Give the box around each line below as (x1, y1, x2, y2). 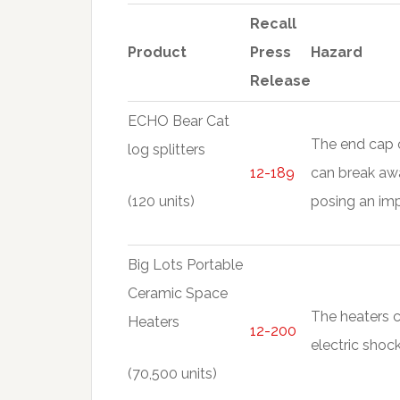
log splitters (128, 141, 205, 158)
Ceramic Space (128, 285, 228, 302)
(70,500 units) (128, 365, 217, 382)
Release (250, 72, 311, 89)
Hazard (311, 44, 362, 61)
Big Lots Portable (128, 256, 243, 273)
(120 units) (128, 193, 195, 210)
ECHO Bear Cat (128, 112, 229, 129)
